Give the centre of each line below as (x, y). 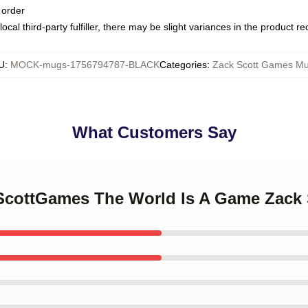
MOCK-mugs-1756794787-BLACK (85, 65)
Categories (183, 65)
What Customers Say (154, 132)
